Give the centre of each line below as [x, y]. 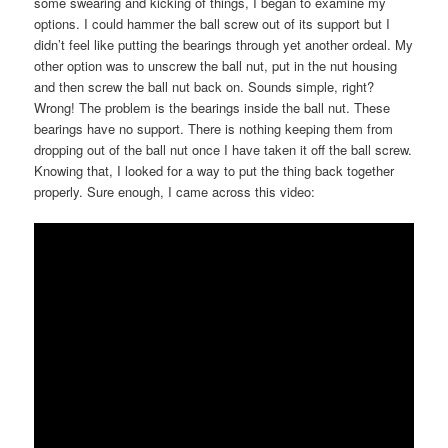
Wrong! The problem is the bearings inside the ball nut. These [212, 107]
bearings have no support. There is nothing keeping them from [214, 128]
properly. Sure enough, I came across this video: [175, 191]
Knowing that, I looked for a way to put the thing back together [214, 170]
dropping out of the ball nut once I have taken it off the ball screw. [223, 149]
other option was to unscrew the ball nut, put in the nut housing [216, 65]
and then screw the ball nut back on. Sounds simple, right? [204, 86]
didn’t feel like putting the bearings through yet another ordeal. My [224, 44]
